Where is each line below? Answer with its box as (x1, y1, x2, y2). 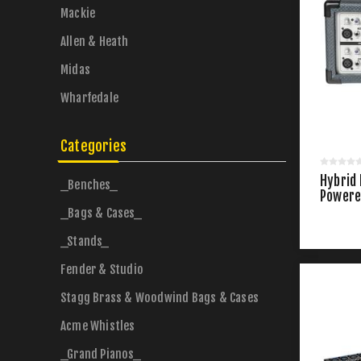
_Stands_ (60, 234, 110, 249)
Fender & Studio (60, 262, 143, 277)
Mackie (60, 6, 96, 21)
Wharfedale (60, 90, 118, 106)
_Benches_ (60, 177, 118, 193)
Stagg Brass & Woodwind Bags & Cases (60, 290, 259, 305)
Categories (60, 137, 127, 155)
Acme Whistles (60, 318, 135, 334)
